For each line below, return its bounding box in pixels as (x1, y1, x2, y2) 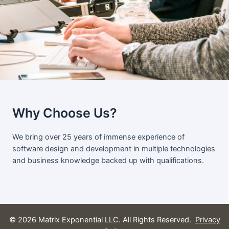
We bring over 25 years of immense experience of (12, 132, 185, 142)
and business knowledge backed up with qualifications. (12, 155, 204, 165)
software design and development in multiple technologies (12, 144, 215, 153)
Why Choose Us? (12, 105, 117, 121)
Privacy (195, 215, 220, 225)
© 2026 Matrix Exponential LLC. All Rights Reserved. (9, 215, 195, 225)
